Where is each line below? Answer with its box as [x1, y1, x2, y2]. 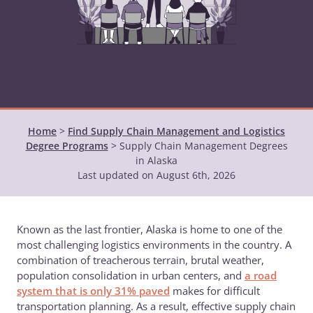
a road [245, 268, 277, 282]
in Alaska [136, 154, 177, 167]
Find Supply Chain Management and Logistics [68, 124, 285, 138]
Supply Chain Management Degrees [119, 139, 288, 152]
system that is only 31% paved [17, 284, 170, 298]
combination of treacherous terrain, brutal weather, [17, 253, 264, 267]
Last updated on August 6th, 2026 [78, 168, 235, 182]
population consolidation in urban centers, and [17, 268, 245, 282]
